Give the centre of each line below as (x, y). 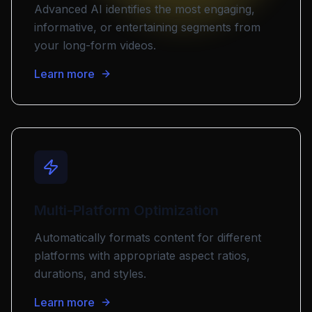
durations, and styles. (90, 274)
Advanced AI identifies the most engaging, (145, 9)
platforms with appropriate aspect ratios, (142, 256)
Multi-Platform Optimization (126, 210)
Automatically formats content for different (148, 237)
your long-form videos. (95, 45)
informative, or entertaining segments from (147, 27)
